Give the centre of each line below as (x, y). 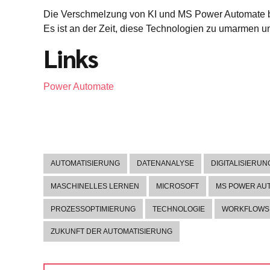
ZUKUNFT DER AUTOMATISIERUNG (111, 232)
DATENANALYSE (165, 164)
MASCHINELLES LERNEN (95, 187)
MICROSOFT (177, 187)
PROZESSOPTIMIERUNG (93, 209)
